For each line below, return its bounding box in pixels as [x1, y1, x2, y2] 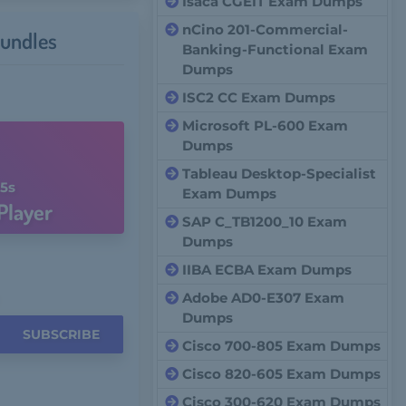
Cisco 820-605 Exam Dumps [182, 365, 382, 382]
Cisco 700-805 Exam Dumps [182, 337, 382, 354]
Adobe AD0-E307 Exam [182, 289, 345, 306]
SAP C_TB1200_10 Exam [182, 213, 348, 230]
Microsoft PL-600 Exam [182, 117, 349, 134]
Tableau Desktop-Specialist [182, 165, 377, 182]
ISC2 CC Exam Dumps [182, 89, 336, 106]
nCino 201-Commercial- [182, 21, 349, 38]
